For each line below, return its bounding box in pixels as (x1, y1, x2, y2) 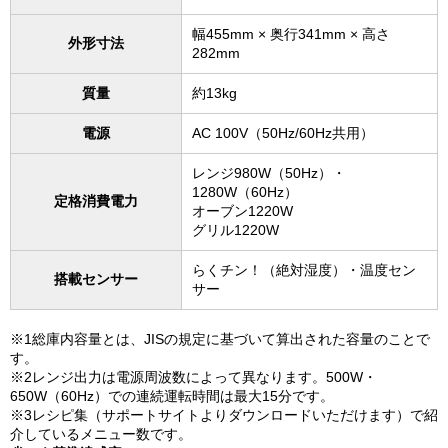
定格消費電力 (54, 192, 138, 209)
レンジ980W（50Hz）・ (192, 164, 346, 181)
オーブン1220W (192, 202, 293, 219)
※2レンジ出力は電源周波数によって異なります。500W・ (10, 368, 377, 385)
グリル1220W (192, 221, 279, 238)
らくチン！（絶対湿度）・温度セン (192, 261, 416, 278)
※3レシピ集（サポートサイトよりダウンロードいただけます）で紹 (10, 406, 438, 423)
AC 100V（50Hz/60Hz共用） (192, 124, 374, 141)
